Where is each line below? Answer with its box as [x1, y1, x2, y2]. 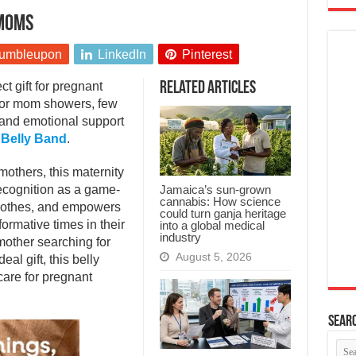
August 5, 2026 [175, 251, 252, 264]
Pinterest [181, 48, 232, 62]
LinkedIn [97, 48, 146, 62]
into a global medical [159, 219, 265, 233]
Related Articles [159, 79, 256, 99]
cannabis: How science [159, 195, 281, 209]
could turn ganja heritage [159, 207, 286, 221]
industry [159, 230, 201, 245]
